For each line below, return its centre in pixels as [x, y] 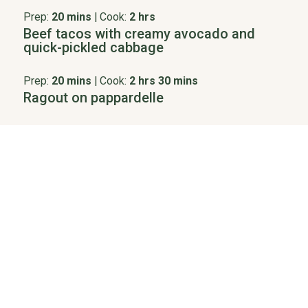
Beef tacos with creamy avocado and [139, 34]
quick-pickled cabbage [93, 48]
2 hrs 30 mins [163, 81]
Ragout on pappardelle [93, 98]
